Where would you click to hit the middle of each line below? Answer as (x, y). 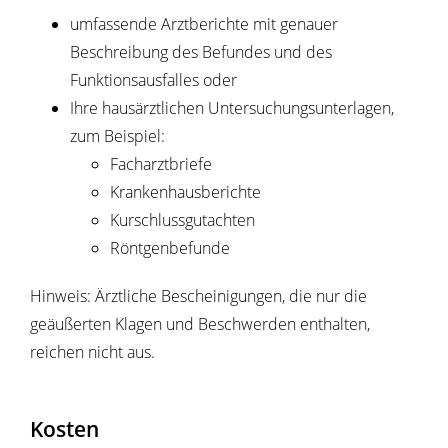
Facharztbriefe (161, 163)
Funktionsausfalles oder (153, 79)
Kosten (64, 428)
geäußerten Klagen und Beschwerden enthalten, (200, 323)
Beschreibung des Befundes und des (201, 51)
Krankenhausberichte (185, 191)
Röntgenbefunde (170, 247)
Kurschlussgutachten (182, 219)
